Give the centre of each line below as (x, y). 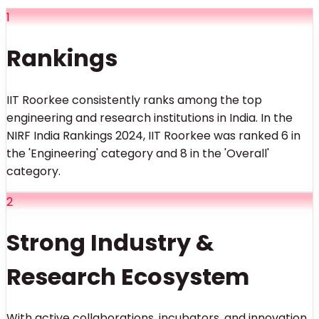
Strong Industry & (110, 242)
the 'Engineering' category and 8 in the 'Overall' (138, 153)
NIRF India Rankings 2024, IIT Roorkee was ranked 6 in (153, 135)
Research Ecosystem (128, 276)
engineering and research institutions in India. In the (150, 117)
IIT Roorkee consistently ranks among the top (134, 100)
